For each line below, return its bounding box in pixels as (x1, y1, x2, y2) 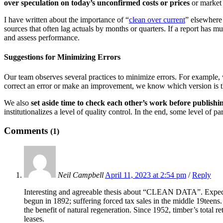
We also (4, 98, 31, 107)
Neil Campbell (58, 171, 104, 180)
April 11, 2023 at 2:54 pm (105, 171, 186, 180)
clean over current (129, 15, 185, 24)
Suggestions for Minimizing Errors (4, 53, 120, 62)
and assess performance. (4, 33, 80, 42)
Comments (4, 125, 50, 136)
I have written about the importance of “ (4, 15, 129, 24)
